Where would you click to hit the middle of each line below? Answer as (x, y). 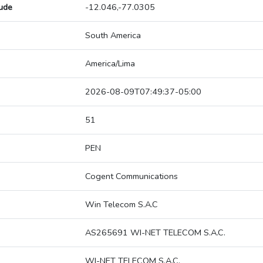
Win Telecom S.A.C (122, 205)
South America (113, 36)
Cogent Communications (131, 176)
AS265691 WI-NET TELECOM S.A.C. (155, 233)
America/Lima (110, 64)
